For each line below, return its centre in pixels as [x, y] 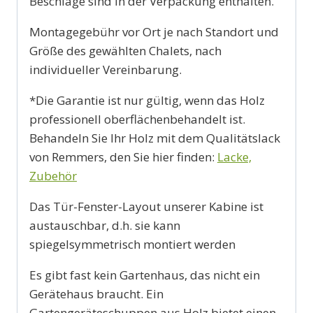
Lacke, [234, 157]
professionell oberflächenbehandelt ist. [137, 119]
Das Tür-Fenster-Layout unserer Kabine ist [146, 207]
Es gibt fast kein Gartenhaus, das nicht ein [145, 275]
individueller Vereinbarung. [105, 70]
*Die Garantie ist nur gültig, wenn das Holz [147, 101]
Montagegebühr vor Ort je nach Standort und [154, 32]
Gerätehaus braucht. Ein [96, 294]
